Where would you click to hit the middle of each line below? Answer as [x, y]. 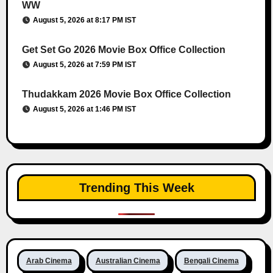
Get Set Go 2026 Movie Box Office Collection [123, 50]
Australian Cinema [128, 261]
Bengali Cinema [211, 261]
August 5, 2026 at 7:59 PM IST [84, 65]
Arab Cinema [49, 261]
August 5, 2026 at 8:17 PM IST [84, 20]
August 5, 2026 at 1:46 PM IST [84, 109]
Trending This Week [136, 188]
